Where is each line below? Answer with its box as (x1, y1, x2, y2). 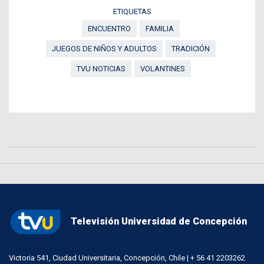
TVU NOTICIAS (76, 64, 126, 73)
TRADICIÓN (171, 44, 210, 53)
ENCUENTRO (87, 24, 131, 33)
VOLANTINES (140, 64, 185, 73)
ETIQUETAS (113, 6, 151, 16)
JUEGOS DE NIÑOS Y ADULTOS (51, 44, 157, 53)
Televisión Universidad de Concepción (71, 216, 247, 227)
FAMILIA (145, 24, 174, 33)
